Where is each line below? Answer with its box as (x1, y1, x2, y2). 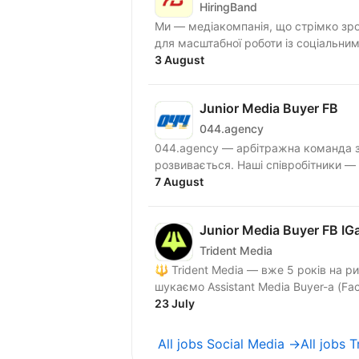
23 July (155, 296, 195, 310)
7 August (155, 174, 204, 188)
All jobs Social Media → (158, 335, 301, 352)
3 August (155, 52, 204, 67)
